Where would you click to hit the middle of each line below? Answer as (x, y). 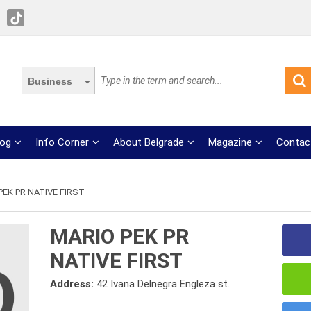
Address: (74, 284)
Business (50, 81)
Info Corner (62, 142)
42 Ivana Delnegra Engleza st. (163, 284)
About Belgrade (149, 142)
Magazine (230, 142)
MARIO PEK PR (120, 236)
